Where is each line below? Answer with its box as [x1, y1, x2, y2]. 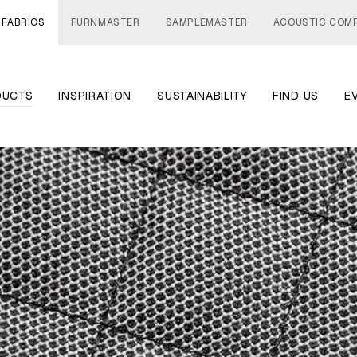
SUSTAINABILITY [157, 88, 247, 103]
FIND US [273, 88, 319, 103]
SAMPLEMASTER [165, 16, 248, 29]
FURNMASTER [70, 16, 140, 29]
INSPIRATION [58, 88, 132, 103]
